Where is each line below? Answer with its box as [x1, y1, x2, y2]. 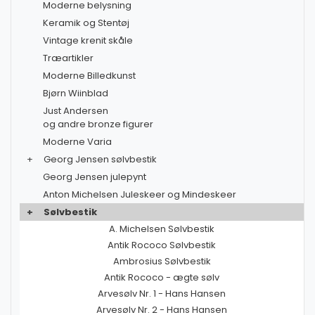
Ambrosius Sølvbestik [112, 255, 211, 268]
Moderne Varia [43, 135, 112, 148]
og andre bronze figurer [43, 117, 153, 131]
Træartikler [43, 51, 94, 65]
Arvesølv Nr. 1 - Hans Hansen [98, 287, 226, 300]
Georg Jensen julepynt [43, 170, 146, 184]
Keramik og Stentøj [43, 16, 129, 30]
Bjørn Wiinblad [43, 86, 108, 100]
